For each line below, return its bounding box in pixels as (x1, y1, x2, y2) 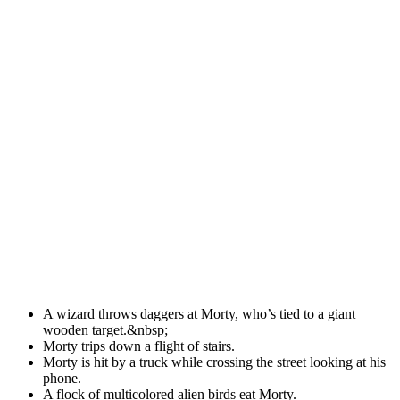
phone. (43, 370, 81, 386)
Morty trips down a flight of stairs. (43, 337, 235, 354)
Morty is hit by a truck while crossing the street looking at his (43, 354, 386, 370)
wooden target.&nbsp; (43, 321, 168, 337)
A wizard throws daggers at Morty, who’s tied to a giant (43, 305, 355, 321)
